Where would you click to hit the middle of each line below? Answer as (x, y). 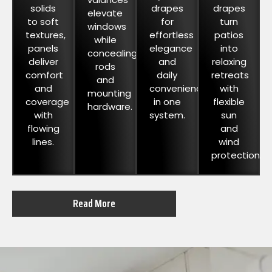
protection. (236, 155)
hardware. (110, 107)
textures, (46, 35)
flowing (43, 129)
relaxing (229, 62)
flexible (229, 102)
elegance (171, 49)
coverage (47, 102)
